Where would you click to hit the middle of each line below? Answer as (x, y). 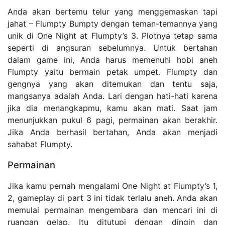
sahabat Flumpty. (40, 144)
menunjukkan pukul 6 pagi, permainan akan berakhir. (113, 120)
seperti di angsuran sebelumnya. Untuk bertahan (113, 48)
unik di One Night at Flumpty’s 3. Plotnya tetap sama (113, 36)
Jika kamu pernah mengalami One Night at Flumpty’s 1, (113, 186)
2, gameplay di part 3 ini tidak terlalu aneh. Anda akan (113, 198)
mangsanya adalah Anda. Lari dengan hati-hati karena (113, 96)
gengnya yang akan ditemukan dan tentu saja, (113, 84)
